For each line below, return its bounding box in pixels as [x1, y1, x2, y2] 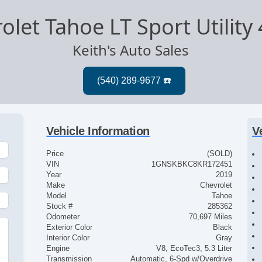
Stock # [46, 202, 73, 211]
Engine [46, 244, 70, 253]
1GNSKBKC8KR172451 [151, 160, 232, 169]
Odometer [46, 212, 80, 222]
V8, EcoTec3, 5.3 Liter [156, 244, 232, 253]
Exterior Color [46, 223, 93, 232]
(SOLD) [206, 149, 232, 158]
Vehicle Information [46, 125, 150, 138]
